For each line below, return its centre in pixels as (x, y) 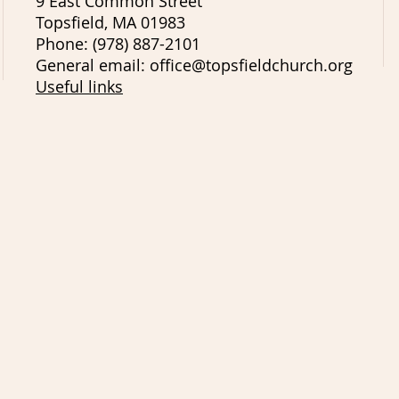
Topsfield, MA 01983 (110, 22)
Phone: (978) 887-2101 (118, 43)
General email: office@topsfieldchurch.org (194, 65)
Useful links (79, 86)
